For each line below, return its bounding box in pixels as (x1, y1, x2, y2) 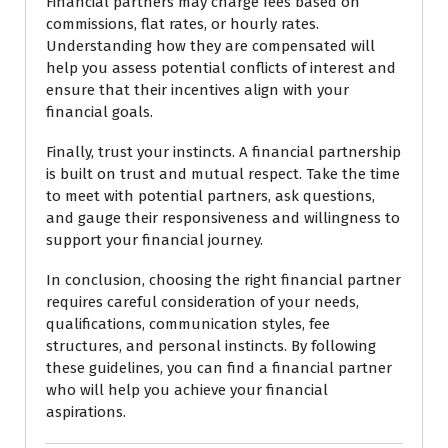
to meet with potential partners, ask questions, (46, 187, 375, 205)
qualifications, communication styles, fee (46, 315, 330, 333)
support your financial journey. (46, 231, 263, 249)
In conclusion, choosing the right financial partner (46, 271, 401, 289)
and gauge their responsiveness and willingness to (46, 209, 400, 227)
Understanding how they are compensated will (46, 37, 375, 55)
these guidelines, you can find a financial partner (46, 359, 392, 377)
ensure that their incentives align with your (46, 81, 349, 99)
